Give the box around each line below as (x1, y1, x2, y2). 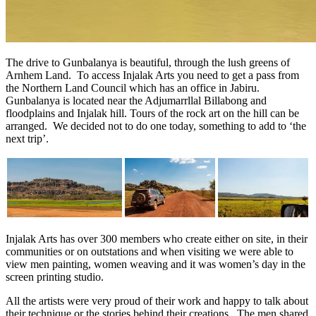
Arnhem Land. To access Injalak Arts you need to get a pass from (6, 68, 299, 81)
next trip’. (6, 132, 49, 145)
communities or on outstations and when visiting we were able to (6, 245, 293, 257)
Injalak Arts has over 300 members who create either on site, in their (6, 232, 308, 245)
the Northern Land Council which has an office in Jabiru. (6, 81, 260, 94)
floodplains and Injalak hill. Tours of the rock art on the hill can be (6, 107, 299, 119)
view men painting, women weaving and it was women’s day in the (6, 257, 305, 270)
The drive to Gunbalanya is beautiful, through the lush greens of (6, 56, 290, 68)
